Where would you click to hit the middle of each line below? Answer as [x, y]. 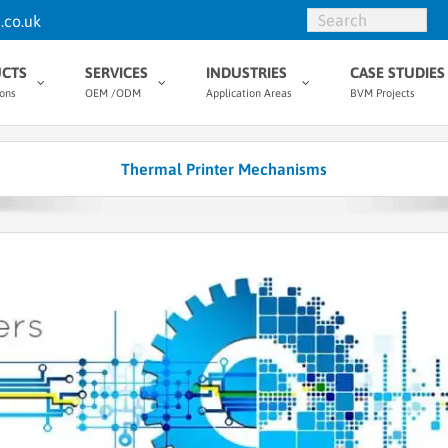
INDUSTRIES [246, 72]
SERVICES [116, 72]
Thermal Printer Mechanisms [224, 169]
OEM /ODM [113, 93]
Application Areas [249, 93]
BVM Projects [382, 93]
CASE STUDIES [397, 72]
